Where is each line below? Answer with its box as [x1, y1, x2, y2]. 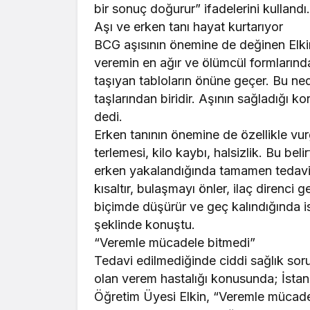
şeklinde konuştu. [94, 217, 196, 232]
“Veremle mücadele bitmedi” [94, 235, 256, 250]
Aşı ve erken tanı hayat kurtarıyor [94, 19, 284, 35]
